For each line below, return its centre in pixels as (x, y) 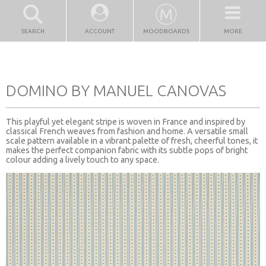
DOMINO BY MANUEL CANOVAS (116, 90)
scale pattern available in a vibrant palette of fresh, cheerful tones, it (132, 140)
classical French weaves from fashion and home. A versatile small (127, 131)
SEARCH (33, 31)
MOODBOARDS (167, 31)
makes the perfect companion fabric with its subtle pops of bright (127, 150)
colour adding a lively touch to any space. (83, 159)
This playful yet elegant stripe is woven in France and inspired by (126, 121)
